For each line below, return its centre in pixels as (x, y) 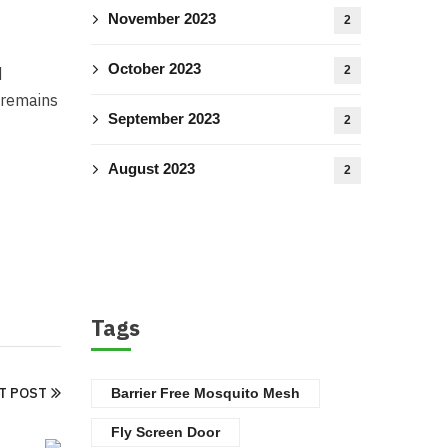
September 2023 (164, 118)
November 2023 (162, 18)
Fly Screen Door (165, 432)
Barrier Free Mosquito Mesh (205, 393)
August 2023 (151, 168)
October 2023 (154, 68)
